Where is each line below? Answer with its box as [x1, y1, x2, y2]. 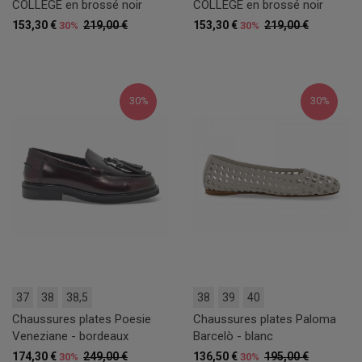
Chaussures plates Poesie [12, 311, 151, 326]
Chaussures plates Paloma [193, 311, 336, 326]
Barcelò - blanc [193, 328, 273, 343]
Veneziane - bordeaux [12, 328, 128, 343]
